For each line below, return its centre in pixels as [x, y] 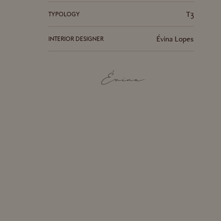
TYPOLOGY [64, 14]
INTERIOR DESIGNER [76, 38]
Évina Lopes [175, 39]
